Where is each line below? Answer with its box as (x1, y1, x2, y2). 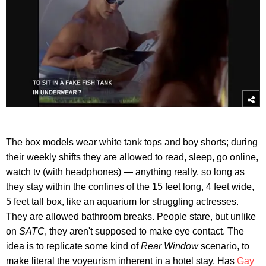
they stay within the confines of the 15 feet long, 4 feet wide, (6, 182, 254, 192)
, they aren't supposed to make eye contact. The (45, 226, 244, 237)
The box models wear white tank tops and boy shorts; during (6, 137, 258, 148)
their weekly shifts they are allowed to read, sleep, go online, (6, 152, 258, 163)
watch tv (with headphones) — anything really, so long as (6, 167, 245, 178)
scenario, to (201, 241, 249, 252)
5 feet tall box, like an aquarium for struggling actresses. (6, 197, 239, 207)
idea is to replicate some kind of (6, 241, 141, 252)
